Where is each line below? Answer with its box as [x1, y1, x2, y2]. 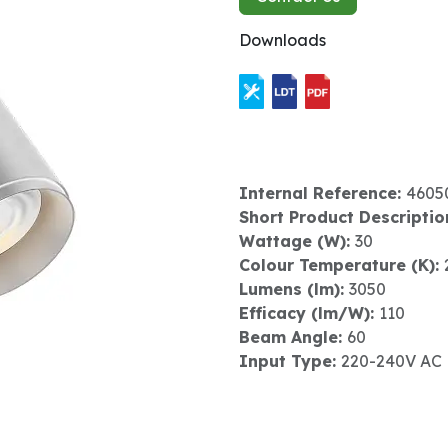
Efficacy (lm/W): [239, 302, 379, 323]
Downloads [239, 30, 326, 50]
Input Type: [239, 350, 341, 371]
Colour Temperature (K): [239, 254, 444, 275]
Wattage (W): [239, 230, 355, 251]
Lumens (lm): [239, 278, 349, 299]
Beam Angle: [239, 326, 347, 347]
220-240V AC [341, 350, 442, 371]
